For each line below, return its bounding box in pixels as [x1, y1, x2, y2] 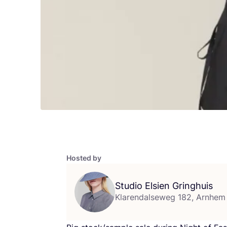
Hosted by [66, 153, 101, 162]
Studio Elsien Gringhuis [115, 180, 213, 191]
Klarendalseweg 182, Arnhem [115, 192, 225, 202]
